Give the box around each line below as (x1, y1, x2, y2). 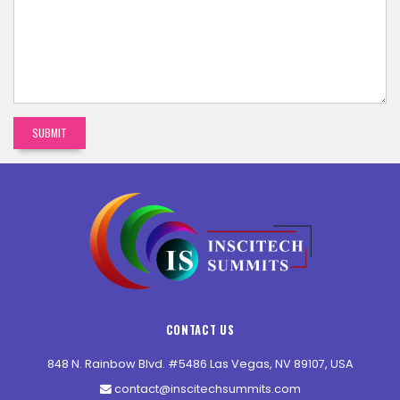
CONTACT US (165, 321, 235, 338)
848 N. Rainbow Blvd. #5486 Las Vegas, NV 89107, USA (46, 355, 354, 371)
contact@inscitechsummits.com (111, 380, 301, 396)
